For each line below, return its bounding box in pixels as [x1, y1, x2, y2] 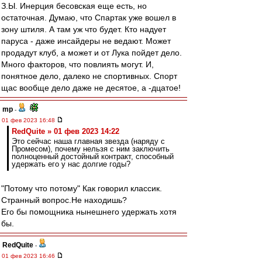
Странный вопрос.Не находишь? [1, 195, 127, 205]
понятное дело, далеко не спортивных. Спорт [1, 71, 177, 81]
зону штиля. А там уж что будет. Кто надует [1, 25, 166, 34]
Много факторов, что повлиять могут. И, [1, 60, 154, 69]
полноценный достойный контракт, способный [12, 152, 174, 161]
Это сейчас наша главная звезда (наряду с [12, 137, 165, 146]
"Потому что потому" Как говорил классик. [1, 184, 162, 193]
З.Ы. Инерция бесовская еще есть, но [1, 1, 147, 11]
